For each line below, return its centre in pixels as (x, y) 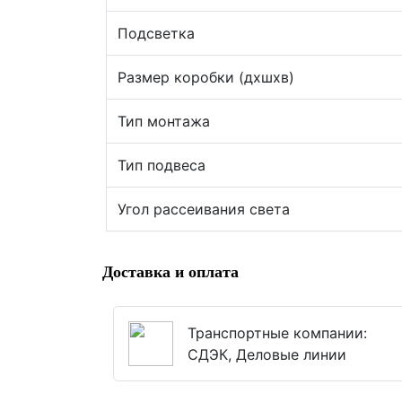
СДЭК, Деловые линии (267, 354)
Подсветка (156, 33)
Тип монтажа (164, 121)
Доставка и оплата (170, 272)
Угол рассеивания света (204, 209)
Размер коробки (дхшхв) (206, 77)
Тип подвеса (162, 165)
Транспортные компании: (277, 333)
